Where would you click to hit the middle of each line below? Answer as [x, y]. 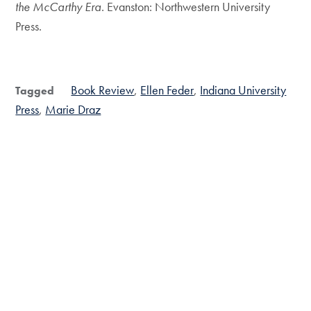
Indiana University [243, 90]
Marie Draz [73, 110]
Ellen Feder [167, 90]
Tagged [35, 91]
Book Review [103, 90]
